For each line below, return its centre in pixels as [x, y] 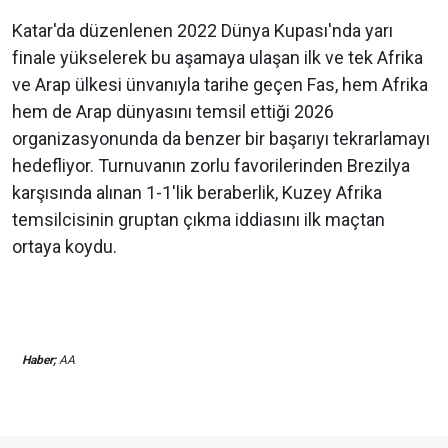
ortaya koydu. [64, 247]
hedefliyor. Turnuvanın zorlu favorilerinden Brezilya [211, 166]
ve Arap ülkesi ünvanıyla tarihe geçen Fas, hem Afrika [220, 85]
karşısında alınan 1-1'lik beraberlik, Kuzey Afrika [197, 193]
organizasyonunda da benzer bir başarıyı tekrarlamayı [221, 139]
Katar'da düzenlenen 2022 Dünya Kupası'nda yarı [202, 31]
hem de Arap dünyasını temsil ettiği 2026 [173, 112]
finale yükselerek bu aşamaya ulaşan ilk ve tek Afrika [217, 58]
